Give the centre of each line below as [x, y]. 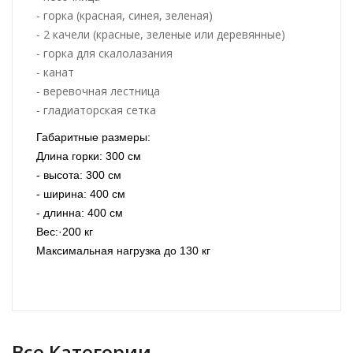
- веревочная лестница [98, 91]
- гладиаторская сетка [96, 110]
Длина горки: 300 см [89, 156]
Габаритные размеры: [93, 137]
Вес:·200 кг [65, 231]
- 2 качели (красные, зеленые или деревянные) [161, 34]
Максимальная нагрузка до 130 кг [123, 250]
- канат [55, 72]
